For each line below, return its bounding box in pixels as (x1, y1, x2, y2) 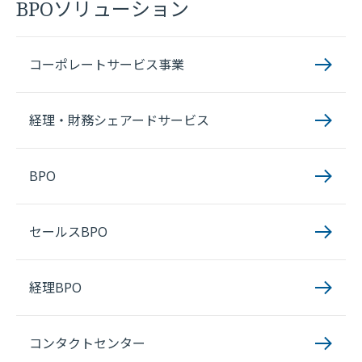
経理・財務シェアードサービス (29, 112, 209, 129)
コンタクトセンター (29, 335, 145, 352)
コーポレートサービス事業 (29, 56, 184, 74)
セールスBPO (29, 223, 107, 241)
